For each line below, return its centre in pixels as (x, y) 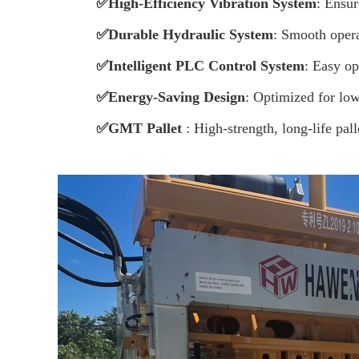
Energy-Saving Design (177, 97)
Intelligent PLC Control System (206, 66)
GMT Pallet (147, 128)
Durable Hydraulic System (191, 34)
